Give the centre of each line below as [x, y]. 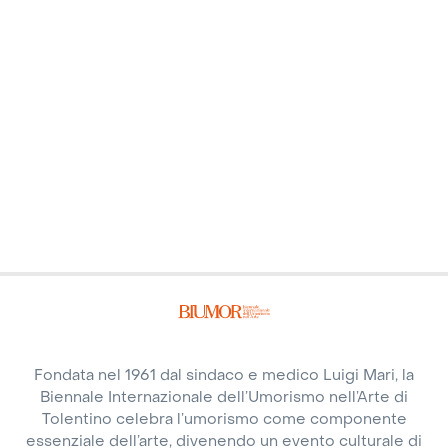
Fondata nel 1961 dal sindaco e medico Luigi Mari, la [224, 375]
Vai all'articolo [155, 90]
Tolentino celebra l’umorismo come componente [224, 419]
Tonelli [119, 44]
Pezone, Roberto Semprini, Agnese [212, 24]
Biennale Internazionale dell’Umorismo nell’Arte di [224, 397]
